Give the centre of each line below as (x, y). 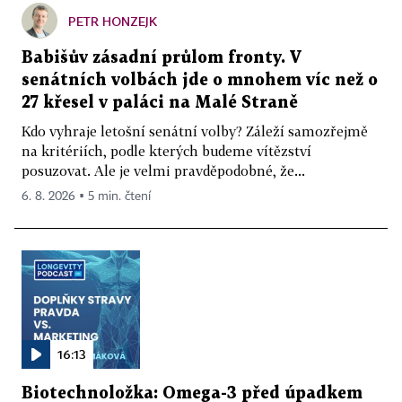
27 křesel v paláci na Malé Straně (160, 102)
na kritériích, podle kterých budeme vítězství (166, 150)
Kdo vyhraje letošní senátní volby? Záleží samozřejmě (195, 131)
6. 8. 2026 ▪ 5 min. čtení (86, 196)
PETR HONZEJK (113, 21)
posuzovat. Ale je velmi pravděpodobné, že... (163, 170)
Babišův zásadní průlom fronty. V (162, 57)
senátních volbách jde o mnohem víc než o (200, 80)
